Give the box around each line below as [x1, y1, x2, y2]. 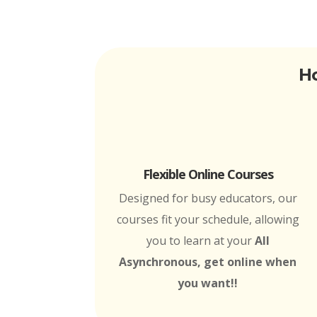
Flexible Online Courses [142, 165, 273, 183]
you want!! [178, 275, 238, 291]
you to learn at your [146, 232, 255, 248]
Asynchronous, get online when [119, 253, 297, 270]
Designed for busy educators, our [118, 190, 297, 206]
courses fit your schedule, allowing [116, 211, 299, 227]
